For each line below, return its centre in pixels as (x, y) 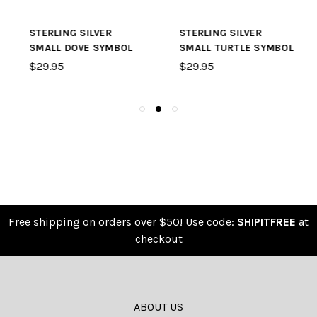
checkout (158, 239)
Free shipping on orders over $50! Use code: (123, 222)
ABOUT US (158, 307)
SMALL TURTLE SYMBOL (234, 48)
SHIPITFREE (266, 222)
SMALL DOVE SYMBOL (78, 48)
